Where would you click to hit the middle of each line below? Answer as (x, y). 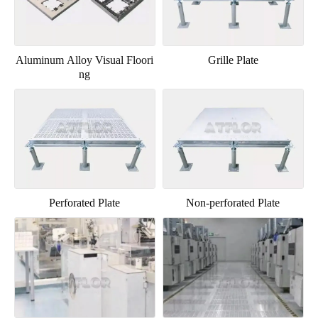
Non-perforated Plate (233, 203)
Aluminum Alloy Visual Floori (85, 60)
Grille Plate (233, 60)
